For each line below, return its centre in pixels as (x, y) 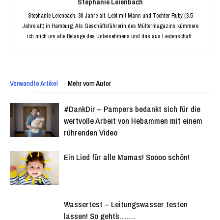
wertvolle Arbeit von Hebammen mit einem (133, 121)
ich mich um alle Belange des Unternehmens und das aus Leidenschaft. (110, 36)
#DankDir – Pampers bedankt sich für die (132, 109)
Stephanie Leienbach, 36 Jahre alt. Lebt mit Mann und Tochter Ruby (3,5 (110, 16)
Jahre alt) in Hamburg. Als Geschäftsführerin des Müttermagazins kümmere (110, 26)
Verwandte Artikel (34, 83)
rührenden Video (91, 132)
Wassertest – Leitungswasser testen (126, 204)
